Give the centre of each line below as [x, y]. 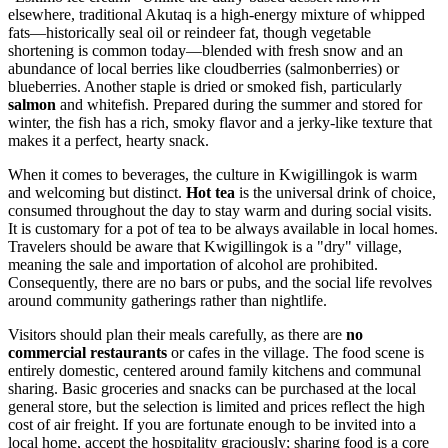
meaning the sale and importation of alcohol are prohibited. [193, 264]
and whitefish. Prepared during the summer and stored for [239, 104]
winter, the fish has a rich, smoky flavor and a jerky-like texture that [220, 122]
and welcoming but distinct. [97, 192]
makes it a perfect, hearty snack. [108, 140]
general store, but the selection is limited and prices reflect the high [216, 406]
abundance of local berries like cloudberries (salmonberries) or [203, 68]
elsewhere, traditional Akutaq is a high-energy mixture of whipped [216, 14]
